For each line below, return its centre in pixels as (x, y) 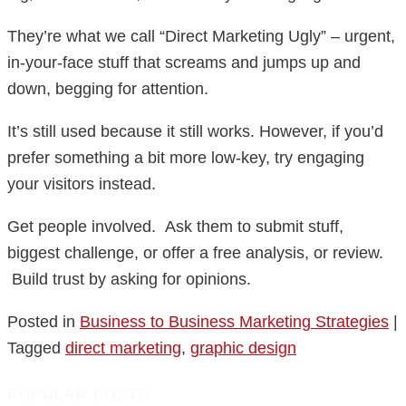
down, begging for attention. (108, 89)
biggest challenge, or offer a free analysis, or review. (195, 253)
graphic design (243, 348)
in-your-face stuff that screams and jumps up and (184, 63)
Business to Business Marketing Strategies (234, 322)
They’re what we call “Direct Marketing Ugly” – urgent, (201, 37)
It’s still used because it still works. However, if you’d (195, 132)
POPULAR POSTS (79, 395)
